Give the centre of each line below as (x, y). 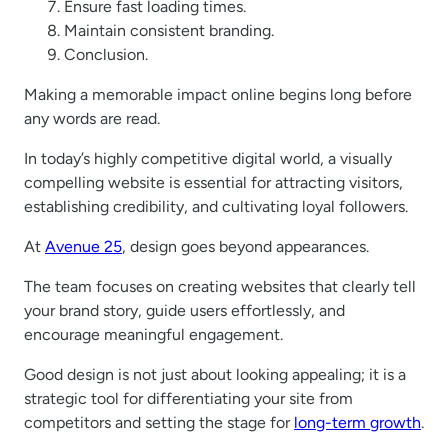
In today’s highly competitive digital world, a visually (208, 158)
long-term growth (357, 422)
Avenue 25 (83, 246)
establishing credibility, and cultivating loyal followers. (216, 206)
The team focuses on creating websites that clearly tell (220, 286)
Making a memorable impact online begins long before (218, 94)
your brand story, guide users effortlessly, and (184, 310)
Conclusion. (106, 54)
